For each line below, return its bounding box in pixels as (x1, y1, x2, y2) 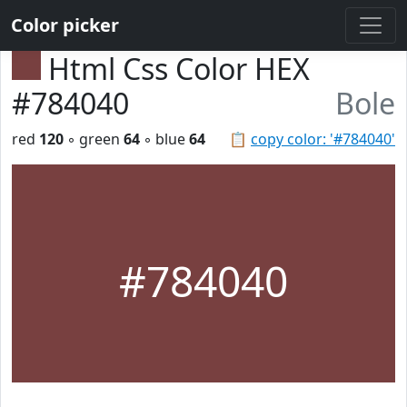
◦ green (64, 129, 124, 149)
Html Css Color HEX (48, 49, 310, 88)
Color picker (11, 13, 119, 37)
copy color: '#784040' (251, 129, 395, 149)
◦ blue (140, 129, 189, 149)
